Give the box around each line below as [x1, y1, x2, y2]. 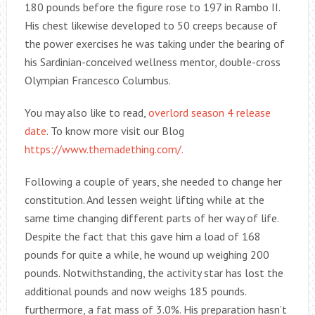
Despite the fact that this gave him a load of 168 [24, 229, 261, 244]
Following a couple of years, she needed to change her [24, 174, 282, 189]
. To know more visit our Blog [46, 124, 184, 139]
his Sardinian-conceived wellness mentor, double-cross [24, 55, 281, 70]
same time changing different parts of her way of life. [24, 211, 278, 226]
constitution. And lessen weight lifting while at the [24, 193, 264, 207]
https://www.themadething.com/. [24, 142, 184, 157]
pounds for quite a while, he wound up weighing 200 [24, 247, 269, 262]
